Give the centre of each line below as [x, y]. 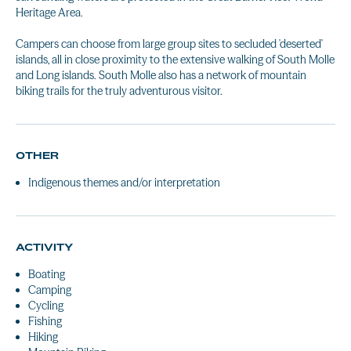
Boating [47, 274]
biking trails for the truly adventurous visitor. [119, 91]
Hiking [43, 337]
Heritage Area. [49, 13]
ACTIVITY [44, 247]
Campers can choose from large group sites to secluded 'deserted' [169, 44]
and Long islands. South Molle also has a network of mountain [161, 75]
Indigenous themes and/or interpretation [124, 183]
